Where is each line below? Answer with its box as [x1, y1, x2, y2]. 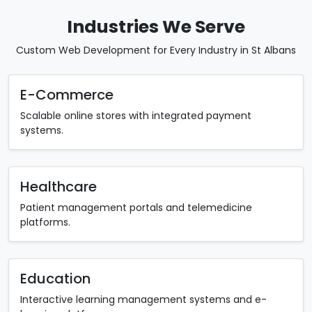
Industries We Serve [67, 15, 245, 40]
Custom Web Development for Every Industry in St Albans [16, 43, 296, 58]
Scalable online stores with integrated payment [20, 109, 251, 123]
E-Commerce [20, 85, 114, 105]
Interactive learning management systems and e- [20, 292, 267, 307]
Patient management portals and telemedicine [20, 201, 252, 215]
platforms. [20, 215, 70, 230]
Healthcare [20, 177, 97, 197]
